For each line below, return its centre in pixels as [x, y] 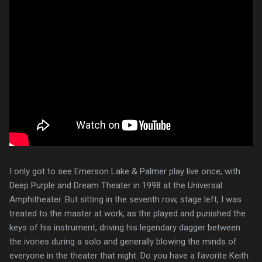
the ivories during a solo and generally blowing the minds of [123, 241]
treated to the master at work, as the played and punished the [127, 213]
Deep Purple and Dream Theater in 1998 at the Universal [116, 185]
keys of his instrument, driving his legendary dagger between [125, 227]
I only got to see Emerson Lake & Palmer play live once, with [125, 171]
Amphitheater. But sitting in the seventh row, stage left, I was [125, 199]
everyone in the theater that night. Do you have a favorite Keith [129, 255]
